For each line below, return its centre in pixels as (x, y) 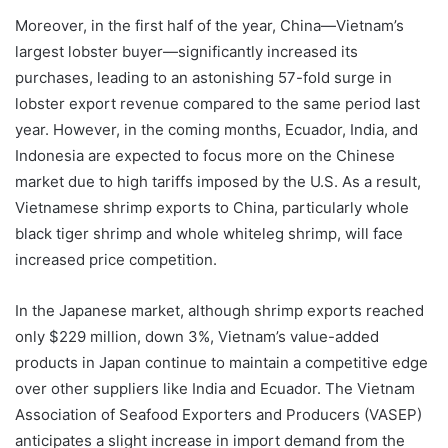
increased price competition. (116, 260)
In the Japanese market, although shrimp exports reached (219, 311)
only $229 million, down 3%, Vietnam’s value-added (197, 337)
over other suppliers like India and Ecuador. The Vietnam (215, 389)
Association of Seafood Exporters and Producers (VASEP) (218, 415)
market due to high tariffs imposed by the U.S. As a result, (218, 182)
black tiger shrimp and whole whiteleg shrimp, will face (209, 234)
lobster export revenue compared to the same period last (217, 104)
